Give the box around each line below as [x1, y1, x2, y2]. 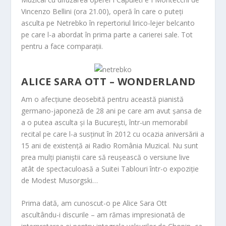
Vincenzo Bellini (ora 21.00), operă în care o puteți [21, 6, 184, 16]
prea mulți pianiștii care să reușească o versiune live [21, 152, 190, 162]
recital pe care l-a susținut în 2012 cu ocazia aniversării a [21, 129, 205, 139]
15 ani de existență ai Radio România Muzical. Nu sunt [21, 140, 199, 150]
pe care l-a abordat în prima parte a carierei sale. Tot [21, 29, 193, 39]
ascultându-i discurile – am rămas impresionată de [21, 210, 186, 220]
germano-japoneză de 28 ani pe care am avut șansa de [21, 105, 202, 116]
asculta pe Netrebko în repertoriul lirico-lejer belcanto [21, 18, 195, 28]
